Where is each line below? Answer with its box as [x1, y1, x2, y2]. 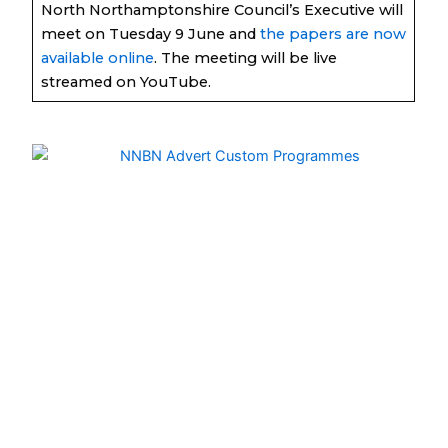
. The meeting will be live [153, 48, 337, 67]
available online [40, 48, 154, 67]
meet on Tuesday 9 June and [40, 24, 260, 43]
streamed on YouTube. [40, 72, 211, 91]
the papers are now [259, 24, 406, 43]
